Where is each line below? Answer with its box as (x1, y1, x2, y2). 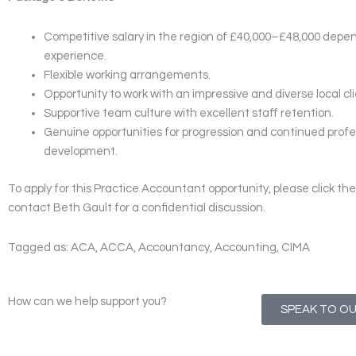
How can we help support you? (8, 296, 167, 308)
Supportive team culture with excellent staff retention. (44, 107, 334, 120)
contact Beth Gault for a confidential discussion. (8, 201, 265, 214)
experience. (44, 50, 106, 63)
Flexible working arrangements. (44, 69, 211, 82)
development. (44, 145, 118, 158)
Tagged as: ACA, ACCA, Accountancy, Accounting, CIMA (8, 242, 310, 253)
